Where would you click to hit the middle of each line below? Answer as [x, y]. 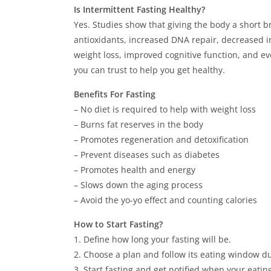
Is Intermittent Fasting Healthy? [139, 9]
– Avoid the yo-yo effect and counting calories [165, 200]
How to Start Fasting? [118, 224]
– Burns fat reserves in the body [139, 124]
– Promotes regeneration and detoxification [161, 139]
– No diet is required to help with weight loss [165, 109]
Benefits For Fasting [115, 94]
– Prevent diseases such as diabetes [147, 155]
